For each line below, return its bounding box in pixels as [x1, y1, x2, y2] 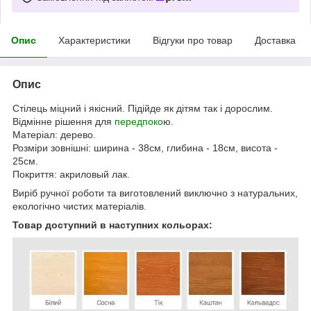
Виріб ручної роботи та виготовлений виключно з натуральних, [12, 187, 298, 199]
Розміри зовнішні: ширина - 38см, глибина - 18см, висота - [12, 142, 278, 153]
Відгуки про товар [153, 34, 233, 46]
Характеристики [58, 34, 131, 46]
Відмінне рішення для [12, 115, 112, 127]
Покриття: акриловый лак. [12, 168, 130, 180]
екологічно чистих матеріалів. [12, 200, 146, 212]
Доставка [255, 34, 296, 46]
